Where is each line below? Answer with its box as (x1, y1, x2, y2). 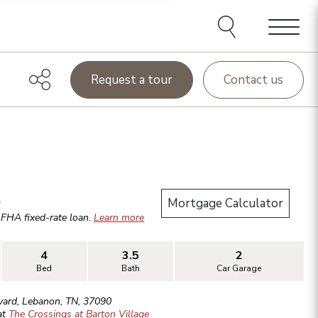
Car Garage (216, 263, 262, 275)
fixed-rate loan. (21, 211, 94, 225)
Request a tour (91, 71, 172, 88)
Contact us (224, 71, 283, 88)
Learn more (94, 211, 145, 225)
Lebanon (22, 295, 61, 309)
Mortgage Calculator (168, 195, 283, 212)
